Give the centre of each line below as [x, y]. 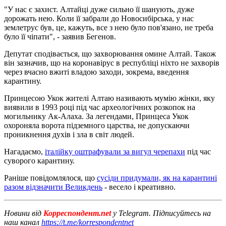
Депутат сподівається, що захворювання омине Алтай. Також [110, 53]
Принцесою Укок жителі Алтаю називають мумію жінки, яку [109, 98]
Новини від [24, 213]
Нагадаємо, [24, 151]
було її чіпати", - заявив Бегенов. [60, 36]
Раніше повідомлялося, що [50, 178]
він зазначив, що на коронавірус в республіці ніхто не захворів [112, 63]
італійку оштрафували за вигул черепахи [115, 151]
